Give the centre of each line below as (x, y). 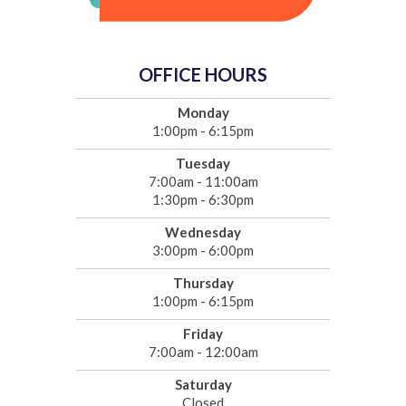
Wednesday (203, 232)
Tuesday (203, 164)
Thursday (203, 283)
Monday (203, 113)
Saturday (203, 385)
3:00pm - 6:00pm (203, 251)
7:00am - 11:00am (203, 182)
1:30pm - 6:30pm (203, 200)
